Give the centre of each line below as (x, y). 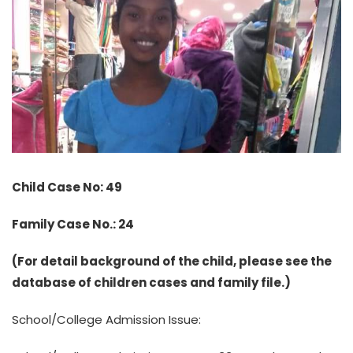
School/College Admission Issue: (106, 319)
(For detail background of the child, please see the (172, 261)
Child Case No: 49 (67, 187)
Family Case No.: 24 (73, 224)
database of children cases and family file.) (151, 282)
